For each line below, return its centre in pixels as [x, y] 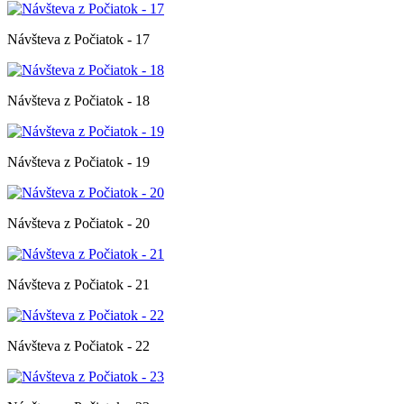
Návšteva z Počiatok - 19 [78, 161]
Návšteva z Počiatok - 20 [78, 223]
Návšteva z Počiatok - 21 [78, 284]
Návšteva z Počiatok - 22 [78, 345]
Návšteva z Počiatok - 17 [78, 39]
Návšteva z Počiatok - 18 [78, 100]
